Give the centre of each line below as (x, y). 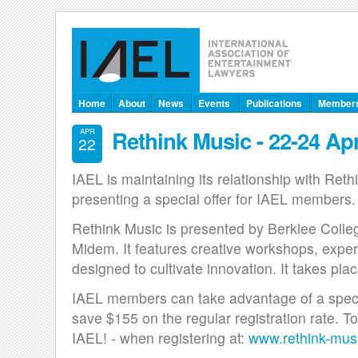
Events (214, 103)
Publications (274, 103)
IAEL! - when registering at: (160, 338)
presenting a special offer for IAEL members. (214, 199)
